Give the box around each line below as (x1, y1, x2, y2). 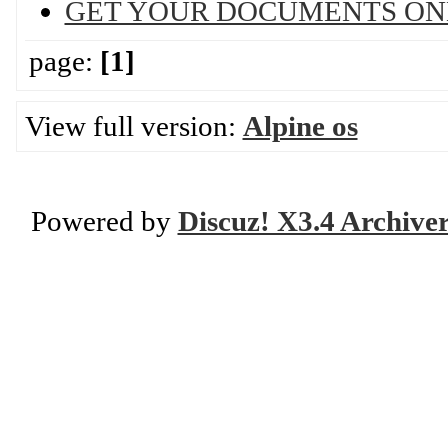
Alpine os (242, 109, 358, 142)
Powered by (30, 204, 178, 237)
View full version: (24, 109, 243, 142)
